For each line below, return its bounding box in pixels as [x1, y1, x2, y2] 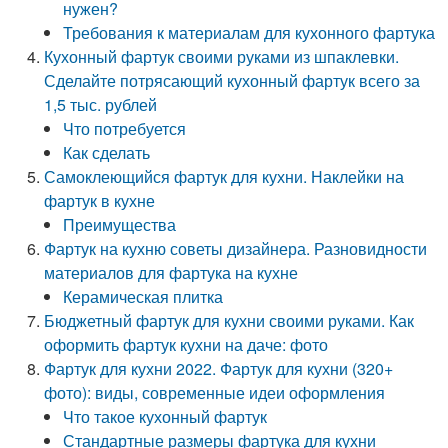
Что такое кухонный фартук [63, 405, 268, 428]
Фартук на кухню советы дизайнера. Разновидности [44, 237, 428, 260]
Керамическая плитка [63, 285, 224, 308]
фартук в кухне [44, 189, 156, 212]
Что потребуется [63, 117, 187, 140]
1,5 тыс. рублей [44, 93, 158, 116]
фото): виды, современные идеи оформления [44, 381, 386, 404]
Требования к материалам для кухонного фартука [63, 21, 436, 44]
